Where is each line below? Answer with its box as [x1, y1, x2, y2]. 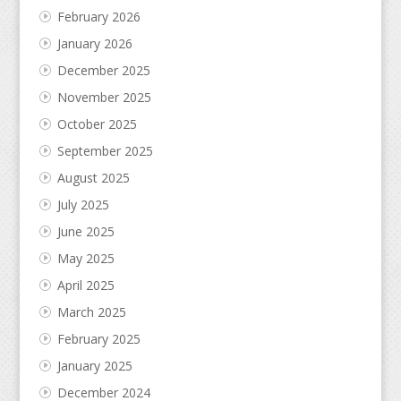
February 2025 [56, 329, 141, 347]
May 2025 [56, 249, 115, 267]
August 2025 [56, 168, 130, 186]
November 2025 [56, 88, 151, 106]
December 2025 [56, 61, 150, 79]
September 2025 [56, 141, 153, 159]
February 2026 [56, 7, 141, 25]
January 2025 [56, 356, 132, 374]
